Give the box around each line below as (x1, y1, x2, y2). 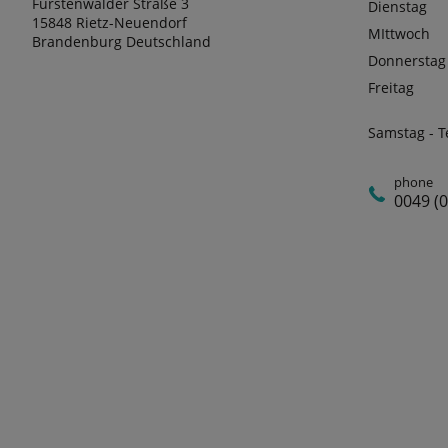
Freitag (368, 78, 414, 97)
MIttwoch (368, 24, 430, 43)
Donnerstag (368, 51, 446, 70)
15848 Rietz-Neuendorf (32, 13, 187, 32)
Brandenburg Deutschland (32, 32, 211, 51)
